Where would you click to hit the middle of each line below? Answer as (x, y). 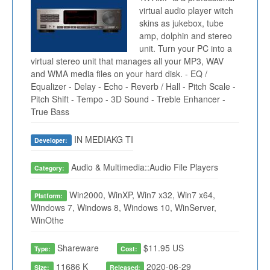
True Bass (50, 112)
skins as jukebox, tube (181, 23)
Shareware (77, 248)
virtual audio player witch (186, 11)
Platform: (49, 196)
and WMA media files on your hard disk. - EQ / (119, 74)
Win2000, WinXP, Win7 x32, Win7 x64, (141, 195)
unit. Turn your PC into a (186, 49)
